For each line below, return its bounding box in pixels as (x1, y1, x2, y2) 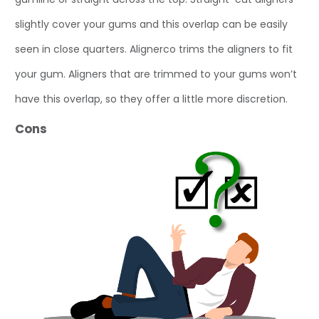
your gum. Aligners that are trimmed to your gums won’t (15, 66, 297, 81)
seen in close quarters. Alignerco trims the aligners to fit (15, 41, 293, 56)
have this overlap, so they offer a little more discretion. (15, 91, 288, 106)
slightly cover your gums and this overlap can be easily (15, 16, 288, 31)
